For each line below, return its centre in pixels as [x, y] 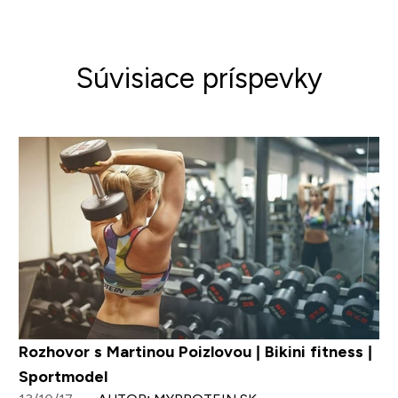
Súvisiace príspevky [199, 78]
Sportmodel [63, 376]
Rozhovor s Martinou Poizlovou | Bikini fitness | [195, 351]
